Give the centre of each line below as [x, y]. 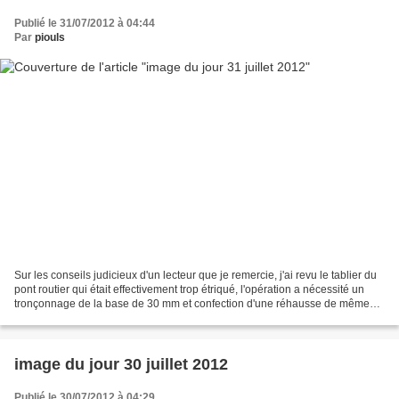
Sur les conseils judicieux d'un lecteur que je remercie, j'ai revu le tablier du [195, 276]
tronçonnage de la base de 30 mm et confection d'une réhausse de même [192, 304]
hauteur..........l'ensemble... [76, 318]
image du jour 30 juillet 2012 [121, 365]
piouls [50, 37]
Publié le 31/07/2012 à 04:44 [85, 23]
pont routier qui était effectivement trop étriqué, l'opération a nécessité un [189, 290]
